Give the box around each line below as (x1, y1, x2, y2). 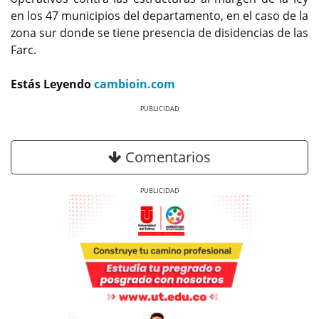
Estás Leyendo (11, 75, 94, 92)
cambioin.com (94, 75, 175, 92)
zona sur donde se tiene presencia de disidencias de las (11, 24, 308, 41)
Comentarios (122, 147, 211, 167)
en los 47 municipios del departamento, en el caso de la (11, 7, 308, 23)
